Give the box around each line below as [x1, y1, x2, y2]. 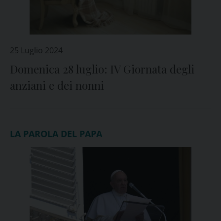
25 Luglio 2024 [10, 45, 63, 56]
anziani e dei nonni [10, 78, 104, 93]
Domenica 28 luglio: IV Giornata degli [10, 62, 194, 76]
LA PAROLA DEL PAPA [10, 128, 102, 140]
